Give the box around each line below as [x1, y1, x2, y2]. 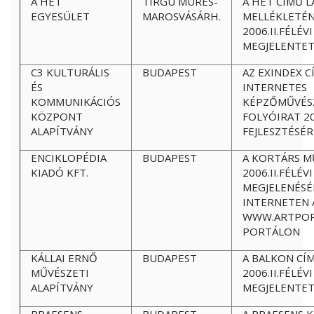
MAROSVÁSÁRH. [142, 9, 221, 23]
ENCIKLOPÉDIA [31, 151, 107, 165]
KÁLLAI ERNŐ [31, 251, 97, 265]
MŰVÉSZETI [31, 266, 89, 280]
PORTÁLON [243, 224, 300, 238]
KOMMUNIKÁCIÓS [31, 95, 121, 109]
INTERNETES [243, 80, 307, 94]
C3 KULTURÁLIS [31, 65, 109, 79]
